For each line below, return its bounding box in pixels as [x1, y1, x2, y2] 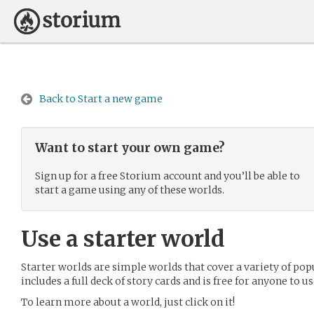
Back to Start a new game [39, 93, 163, 105]
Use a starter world [21, 225, 225, 253]
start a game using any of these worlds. [35, 184, 224, 196]
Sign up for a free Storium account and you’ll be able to [35, 170, 300, 182]
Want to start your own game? [35, 140, 225, 156]
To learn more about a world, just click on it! [21, 296, 235, 308]
